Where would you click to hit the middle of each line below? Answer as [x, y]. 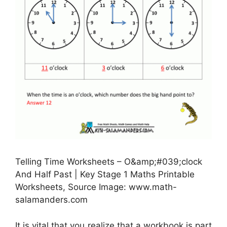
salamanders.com [51, 200]
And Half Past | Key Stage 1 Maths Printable [105, 175]
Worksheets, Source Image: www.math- [96, 187]
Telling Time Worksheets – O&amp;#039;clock [109, 162]
